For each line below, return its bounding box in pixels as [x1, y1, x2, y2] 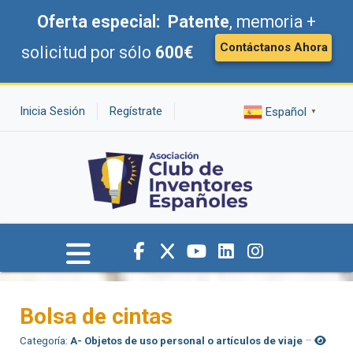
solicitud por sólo [21, 43, 155, 63]
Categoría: [20, 335, 70, 347]
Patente [168, 12, 229, 32]
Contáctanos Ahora [219, 40, 328, 54]
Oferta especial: [37, 12, 164, 32]
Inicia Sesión [20, 104, 85, 118]
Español [265, 105, 307, 120]
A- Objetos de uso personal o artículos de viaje [70, 335, 303, 347]
